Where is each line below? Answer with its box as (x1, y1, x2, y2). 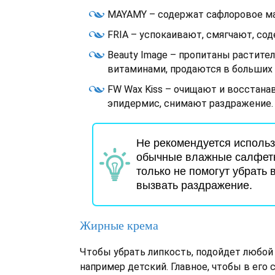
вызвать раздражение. (136, 179, 252, 192)
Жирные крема (80, 219, 158, 232)
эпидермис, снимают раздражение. (107, 98, 273, 109)
